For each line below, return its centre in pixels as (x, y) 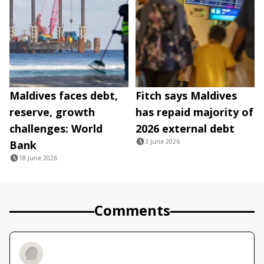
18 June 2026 (38, 158)
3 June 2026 (162, 142)
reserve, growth (52, 112)
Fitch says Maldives (186, 96)
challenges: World (56, 129)
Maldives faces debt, (64, 96)
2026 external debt (185, 129)
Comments (132, 210)
